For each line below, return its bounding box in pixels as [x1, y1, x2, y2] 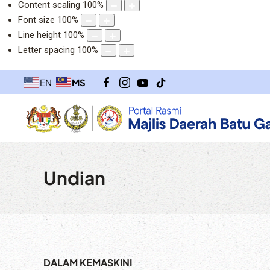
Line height [18, 30, 61, 41]
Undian [43, 166, 105, 190]
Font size [18, 14, 55, 26]
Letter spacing [18, 45, 75, 56]
